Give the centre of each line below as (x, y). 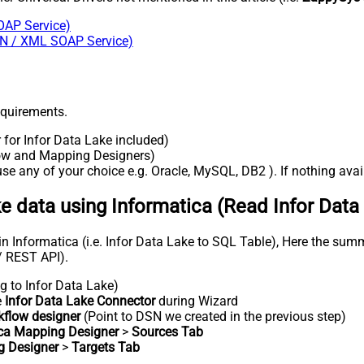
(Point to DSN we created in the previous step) (213, 316)
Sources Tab (167, 331)
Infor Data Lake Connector (80, 301)
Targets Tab (106, 347)
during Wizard (197, 301)
